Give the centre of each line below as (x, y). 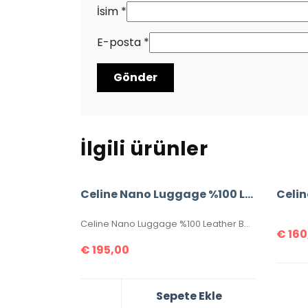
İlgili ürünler (144, 148)
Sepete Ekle (189, 296)
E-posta (120, 43)
